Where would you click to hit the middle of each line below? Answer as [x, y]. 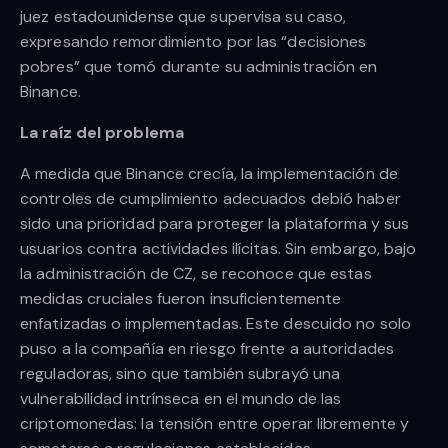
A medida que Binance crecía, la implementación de [209, 174]
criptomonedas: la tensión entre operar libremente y [215, 424]
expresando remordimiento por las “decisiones [193, 42]
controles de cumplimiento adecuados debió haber [210, 199]
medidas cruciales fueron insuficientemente [181, 299]
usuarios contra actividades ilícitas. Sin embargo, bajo [218, 249]
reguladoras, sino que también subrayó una [180, 374]
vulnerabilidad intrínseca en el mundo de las [181, 399]
